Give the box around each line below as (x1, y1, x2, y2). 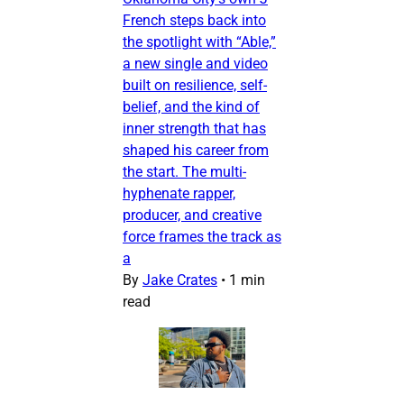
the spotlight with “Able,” (123, 33, 276, 51)
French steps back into (123, 12, 266, 30)
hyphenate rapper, (123, 185, 235, 203)
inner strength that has (123, 120, 266, 138)
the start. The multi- (123, 163, 246, 181)
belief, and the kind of (123, 98, 260, 116)
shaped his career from (123, 142, 269, 160)
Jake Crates (142, 271, 217, 289)
